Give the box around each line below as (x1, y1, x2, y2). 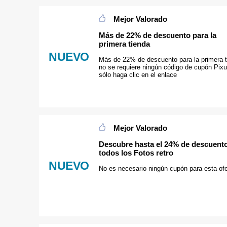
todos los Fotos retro (99, 148, 173, 157)
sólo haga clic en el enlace (99, 71, 177, 79)
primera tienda (99, 39, 150, 48)
